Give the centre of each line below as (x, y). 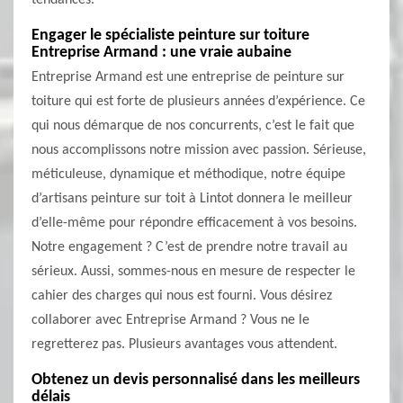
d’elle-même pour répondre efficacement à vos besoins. (194, 223)
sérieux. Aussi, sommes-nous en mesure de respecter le (193, 272)
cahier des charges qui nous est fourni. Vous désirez (182, 296)
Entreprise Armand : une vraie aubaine (161, 53)
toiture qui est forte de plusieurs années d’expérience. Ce (198, 102)
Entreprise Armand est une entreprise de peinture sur (188, 77)
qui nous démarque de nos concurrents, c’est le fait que (193, 126)
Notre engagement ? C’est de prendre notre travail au (189, 247)
